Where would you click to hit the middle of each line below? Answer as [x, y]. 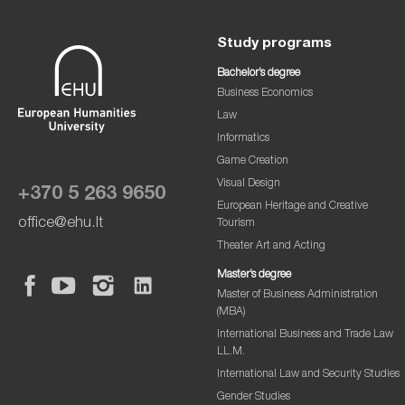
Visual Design [248, 184]
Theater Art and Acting [271, 246]
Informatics [243, 138]
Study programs [274, 44]
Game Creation [252, 161]
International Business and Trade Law [305, 334]
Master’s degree [254, 275]
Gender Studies [253, 397]
